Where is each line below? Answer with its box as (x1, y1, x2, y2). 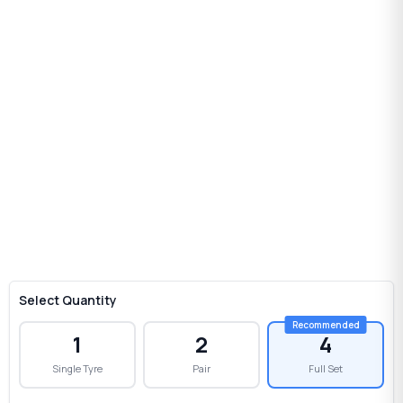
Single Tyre (52, 361, 103, 375)
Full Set (309, 361, 343, 375)
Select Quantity (19, 291, 117, 309)
